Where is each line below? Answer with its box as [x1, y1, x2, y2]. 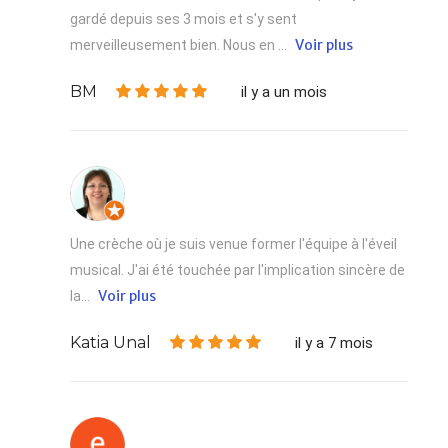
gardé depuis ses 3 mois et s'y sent [70, 11, 297, 28]
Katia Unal [70, 333, 151, 353]
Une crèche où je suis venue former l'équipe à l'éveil [70, 236, 397, 253]
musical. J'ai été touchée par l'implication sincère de [70, 262, 405, 279]
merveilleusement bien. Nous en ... [70, 37, 290, 54]
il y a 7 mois [295, 334, 373, 353]
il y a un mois [241, 83, 327, 102]
